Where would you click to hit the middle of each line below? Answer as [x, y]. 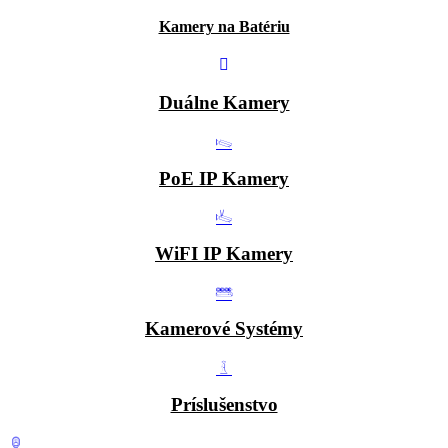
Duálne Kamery [224, 103]
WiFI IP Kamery [224, 254]
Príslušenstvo [224, 404]
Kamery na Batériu [224, 27]
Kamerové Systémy [224, 329]
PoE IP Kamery [224, 178]
